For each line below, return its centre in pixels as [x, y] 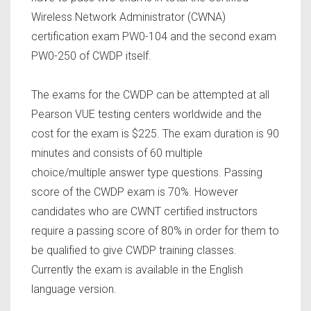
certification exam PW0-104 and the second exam [154, 37]
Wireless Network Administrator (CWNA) [128, 17]
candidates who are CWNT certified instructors [144, 212]
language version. [74, 289]
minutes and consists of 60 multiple [117, 153]
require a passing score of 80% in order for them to [155, 231]
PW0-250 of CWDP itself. [91, 56]
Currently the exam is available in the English [137, 270]
